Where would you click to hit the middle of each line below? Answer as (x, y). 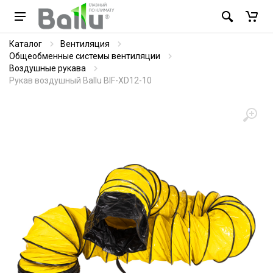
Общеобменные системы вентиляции (85, 56)
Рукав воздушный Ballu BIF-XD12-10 (80, 80)
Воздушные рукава (48, 68)
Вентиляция (85, 44)
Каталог (26, 44)
